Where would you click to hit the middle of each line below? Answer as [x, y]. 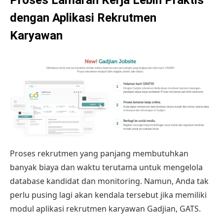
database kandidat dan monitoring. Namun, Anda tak [109, 181]
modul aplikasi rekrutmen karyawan [77, 208]
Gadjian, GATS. [173, 208]
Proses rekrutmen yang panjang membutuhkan [99, 153]
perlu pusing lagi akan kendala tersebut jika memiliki [108, 195]
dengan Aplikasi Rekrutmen [83, 18]
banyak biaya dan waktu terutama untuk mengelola [106, 167]
